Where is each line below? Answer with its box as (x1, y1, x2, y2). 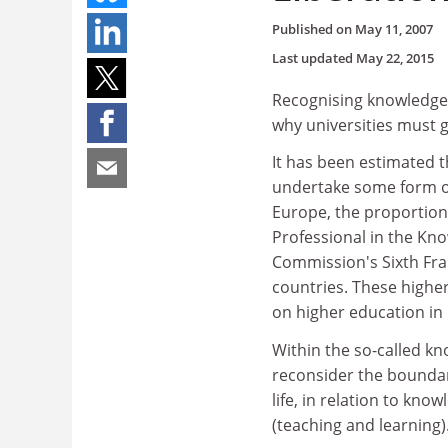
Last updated (272, 48, 356, 67)
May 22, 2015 (356, 48, 434, 67)
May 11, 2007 (355, 19, 433, 38)
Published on (272, 19, 355, 38)
